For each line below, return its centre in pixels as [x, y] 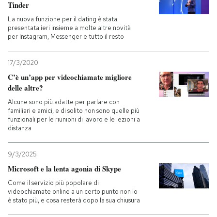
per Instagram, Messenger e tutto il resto [66, 37]
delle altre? [25, 88]
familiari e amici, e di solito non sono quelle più [74, 111]
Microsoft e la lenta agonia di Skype [64, 169]
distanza [20, 128]
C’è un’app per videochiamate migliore [70, 77]
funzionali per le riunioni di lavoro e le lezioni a [74, 119]
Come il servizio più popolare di [53, 183]
